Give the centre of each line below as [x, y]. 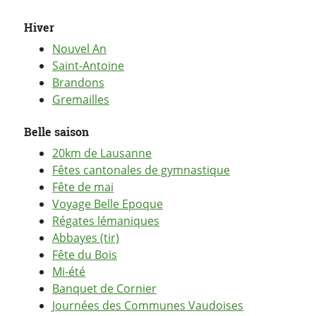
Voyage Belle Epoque [108, 204]
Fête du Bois [85, 255]
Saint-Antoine [88, 66]
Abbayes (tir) [86, 238]
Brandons [78, 83]
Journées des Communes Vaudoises [148, 306]
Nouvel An [79, 49]
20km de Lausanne [102, 153]
